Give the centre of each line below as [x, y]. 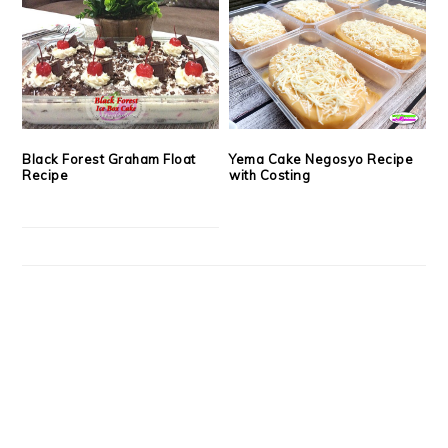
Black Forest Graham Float [109, 158]
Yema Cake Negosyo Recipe [321, 158]
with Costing [270, 174]
